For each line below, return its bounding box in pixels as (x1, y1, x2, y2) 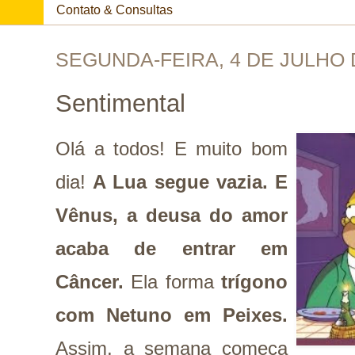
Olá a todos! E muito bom (55, 138, 288, 159)
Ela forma (124, 271, 221, 292)
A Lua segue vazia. (93, 171, 268, 193)
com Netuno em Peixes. (55, 304, 288, 326)
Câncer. (55, 271, 124, 292)
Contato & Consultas (56, 2, 173, 17)
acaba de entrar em (55, 238, 288, 259)
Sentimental (55, 89, 185, 116)
